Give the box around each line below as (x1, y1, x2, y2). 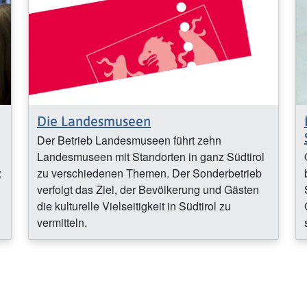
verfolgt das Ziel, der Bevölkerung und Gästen (37, 181, 259, 197)
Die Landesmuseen (37, 112, 151, 129)
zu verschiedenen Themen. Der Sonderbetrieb (37, 164, 262, 181)
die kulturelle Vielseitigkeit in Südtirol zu (37, 197, 231, 214)
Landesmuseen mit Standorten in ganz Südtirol (37, 148, 265, 164)
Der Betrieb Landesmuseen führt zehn (37, 132, 221, 148)
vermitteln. (37, 214, 87, 230)
